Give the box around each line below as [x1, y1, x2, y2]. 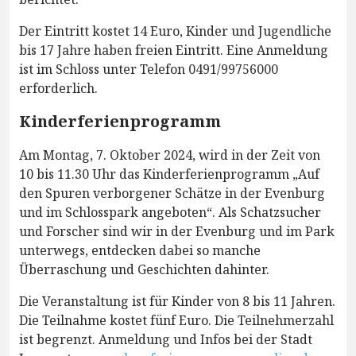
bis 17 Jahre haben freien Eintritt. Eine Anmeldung [19, 41, 328, 60]
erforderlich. [19, 79, 98, 98]
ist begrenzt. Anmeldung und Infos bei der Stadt [19, 331, 312, 349]
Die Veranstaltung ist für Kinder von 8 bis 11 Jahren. [19, 292, 335, 311]
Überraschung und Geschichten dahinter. [19, 261, 269, 279]
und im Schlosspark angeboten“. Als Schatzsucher [19, 203, 321, 222]
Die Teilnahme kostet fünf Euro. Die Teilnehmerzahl [19, 311, 334, 330]
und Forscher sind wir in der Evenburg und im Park [19, 222, 335, 241]
